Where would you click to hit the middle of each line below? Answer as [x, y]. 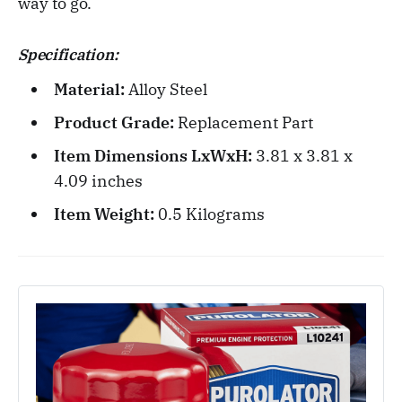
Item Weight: [105, 214]
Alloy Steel [167, 89]
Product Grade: [115, 122]
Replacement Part [245, 122]
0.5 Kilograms [211, 214]
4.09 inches [98, 180]
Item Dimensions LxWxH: [154, 155]
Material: [91, 89]
